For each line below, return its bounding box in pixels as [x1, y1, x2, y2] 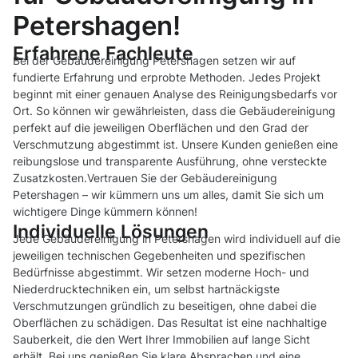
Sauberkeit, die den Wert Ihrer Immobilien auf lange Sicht [13, 332, 310, 347]
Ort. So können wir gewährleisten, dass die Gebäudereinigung [13, 104, 336, 118]
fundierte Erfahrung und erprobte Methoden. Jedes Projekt [13, 70, 320, 85]
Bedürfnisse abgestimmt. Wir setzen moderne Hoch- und [13, 265, 309, 280]
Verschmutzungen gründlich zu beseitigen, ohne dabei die [13, 299, 316, 313]
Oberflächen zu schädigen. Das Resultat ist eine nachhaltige [13, 316, 327, 330]
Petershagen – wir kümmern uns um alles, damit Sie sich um [13, 188, 324, 202]
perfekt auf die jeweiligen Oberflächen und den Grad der [13, 121, 308, 135]
